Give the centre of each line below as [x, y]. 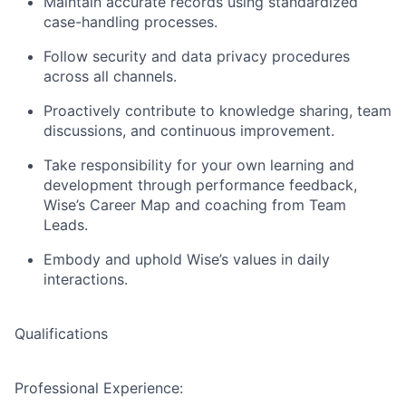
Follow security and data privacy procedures [197, 56]
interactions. [86, 279]
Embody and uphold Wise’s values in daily [187, 259]
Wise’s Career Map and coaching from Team [195, 205]
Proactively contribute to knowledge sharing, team [217, 111]
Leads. [66, 225]
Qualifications [61, 333]
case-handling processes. [130, 22]
